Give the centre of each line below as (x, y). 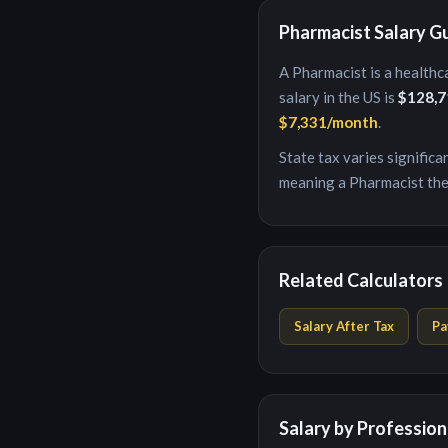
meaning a (314, 182)
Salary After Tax (344, 326)
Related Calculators (361, 280)
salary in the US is (338, 97)
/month (352, 122)
